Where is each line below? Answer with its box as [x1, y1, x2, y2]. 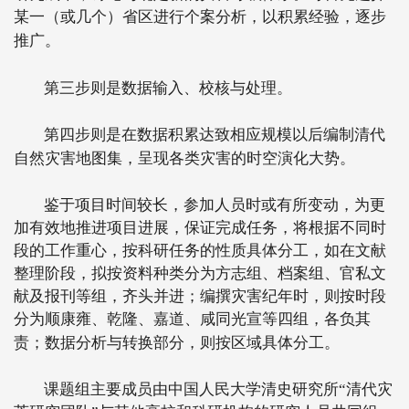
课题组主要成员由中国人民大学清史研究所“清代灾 [44, 381, 393, 398]
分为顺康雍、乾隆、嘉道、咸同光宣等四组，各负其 [14, 310, 371, 328]
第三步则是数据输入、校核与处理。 [44, 79, 293, 97]
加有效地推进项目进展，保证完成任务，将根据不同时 [14, 219, 386, 236]
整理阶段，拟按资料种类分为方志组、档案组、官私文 [14, 265, 386, 282]
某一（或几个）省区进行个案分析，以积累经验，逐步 [14, 8, 386, 26]
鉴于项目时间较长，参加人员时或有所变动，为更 [44, 196, 386, 214]
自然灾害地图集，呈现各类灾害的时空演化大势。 [14, 150, 355, 167]
